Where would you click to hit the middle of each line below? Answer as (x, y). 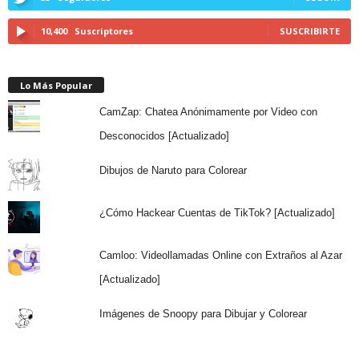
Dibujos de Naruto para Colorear (173, 170)
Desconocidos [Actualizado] (164, 135)
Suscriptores (104, 30)
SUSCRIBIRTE (310, 30)
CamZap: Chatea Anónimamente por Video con (208, 111)
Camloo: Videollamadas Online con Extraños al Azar (220, 255)
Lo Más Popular (56, 85)
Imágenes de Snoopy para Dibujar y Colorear (203, 313)
